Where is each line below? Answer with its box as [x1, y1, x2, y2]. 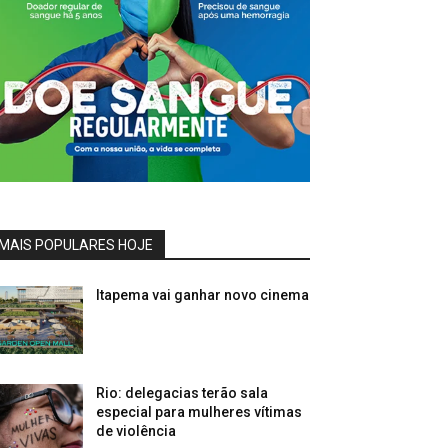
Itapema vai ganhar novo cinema [96, 287, 310, 304]
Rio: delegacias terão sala [96, 385, 269, 402]
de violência [96, 423, 177, 440]
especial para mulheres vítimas [96, 404, 303, 421]
